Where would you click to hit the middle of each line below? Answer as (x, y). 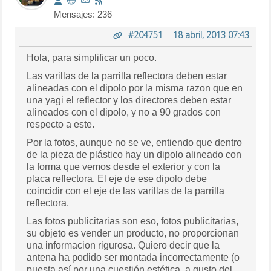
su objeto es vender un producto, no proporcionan (133, 233)
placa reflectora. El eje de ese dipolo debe (117, 179)
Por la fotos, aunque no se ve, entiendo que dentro (135, 143)
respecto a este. (61, 125)
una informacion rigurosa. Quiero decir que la (123, 246)
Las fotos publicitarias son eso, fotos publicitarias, (133, 221)
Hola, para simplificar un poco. (92, 58)
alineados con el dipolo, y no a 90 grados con (124, 113)
